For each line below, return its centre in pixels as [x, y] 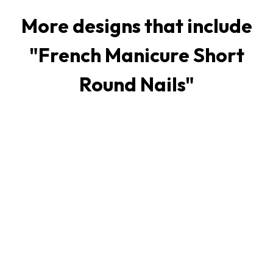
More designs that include [136, 26]
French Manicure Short [141, 55]
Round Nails [132, 84]
